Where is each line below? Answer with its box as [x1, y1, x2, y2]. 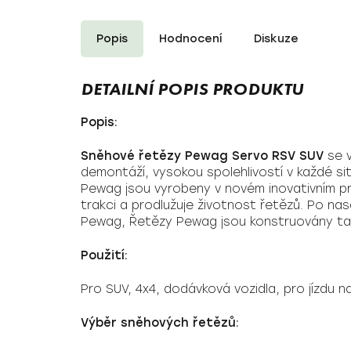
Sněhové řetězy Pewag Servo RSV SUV [81, 149, 324, 163]
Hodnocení [159, 32, 223, 45]
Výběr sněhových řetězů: [81, 316, 239, 330]
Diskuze [254, 32, 299, 45]
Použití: [81, 248, 128, 262]
